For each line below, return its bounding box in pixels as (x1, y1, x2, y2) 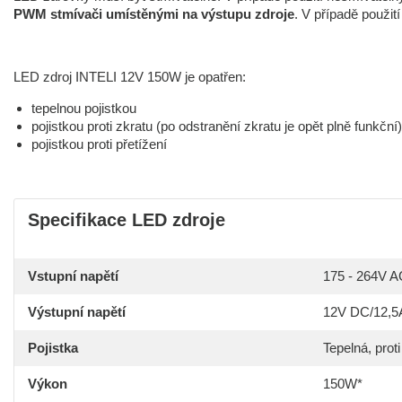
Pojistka (28, 340, 78, 355)
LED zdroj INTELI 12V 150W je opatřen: (13, 69, 246, 84)
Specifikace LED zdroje (28, 210, 225, 230)
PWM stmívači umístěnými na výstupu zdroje (13, 6, 294, 22)
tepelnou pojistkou (31, 100, 136, 116)
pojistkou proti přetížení (31, 136, 167, 152)
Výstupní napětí (28, 304, 126, 319)
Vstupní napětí (28, 268, 118, 284)
